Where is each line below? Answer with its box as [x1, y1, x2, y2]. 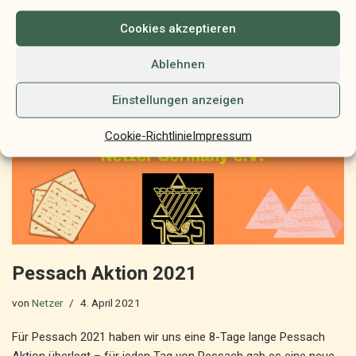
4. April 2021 [80, 296, 141, 310]
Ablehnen [151, 56, 205, 72]
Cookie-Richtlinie [104, 128, 192, 142]
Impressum [192, 128, 252, 142]
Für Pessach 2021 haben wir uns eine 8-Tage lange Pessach [12, 330, 325, 345]
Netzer [32, 296, 63, 310]
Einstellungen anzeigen [112, 92, 244, 107]
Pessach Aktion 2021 [12, 262, 197, 285]
